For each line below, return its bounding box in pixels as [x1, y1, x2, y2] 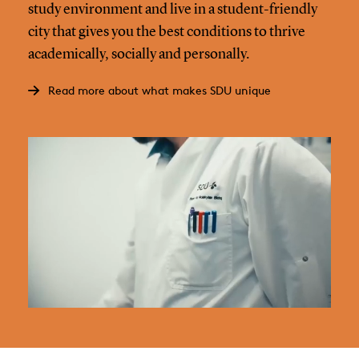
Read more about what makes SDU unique [47, 83, 271, 97]
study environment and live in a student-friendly [27, 2, 317, 17]
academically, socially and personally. [27, 46, 249, 62]
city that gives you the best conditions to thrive [27, 24, 305, 39]
